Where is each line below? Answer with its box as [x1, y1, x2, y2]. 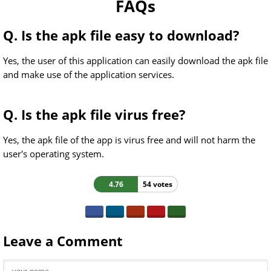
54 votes [142, 179, 172, 189]
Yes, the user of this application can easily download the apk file [3, 54, 268, 67]
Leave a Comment [3, 232, 123, 250]
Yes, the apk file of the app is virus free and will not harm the [3, 134, 255, 146]
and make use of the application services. [3, 68, 174, 80]
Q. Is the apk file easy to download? [3, 26, 240, 44]
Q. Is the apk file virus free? [3, 105, 186, 123]
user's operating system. [3, 148, 104, 160]
